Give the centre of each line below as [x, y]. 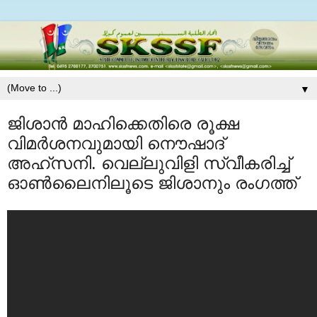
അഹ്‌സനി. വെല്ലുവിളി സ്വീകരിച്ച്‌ [149, 163]
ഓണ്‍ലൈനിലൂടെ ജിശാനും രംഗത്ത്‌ [152, 183]
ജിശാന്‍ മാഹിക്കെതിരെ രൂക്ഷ [123, 124]
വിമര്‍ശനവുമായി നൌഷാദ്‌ [116, 144]
